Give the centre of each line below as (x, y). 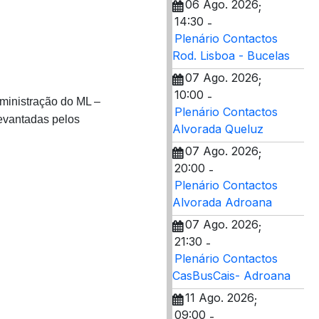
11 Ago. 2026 (220, 298)
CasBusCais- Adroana (231, 276)
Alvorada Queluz (218, 129)
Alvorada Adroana (222, 202)
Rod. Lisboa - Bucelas (231, 56)
